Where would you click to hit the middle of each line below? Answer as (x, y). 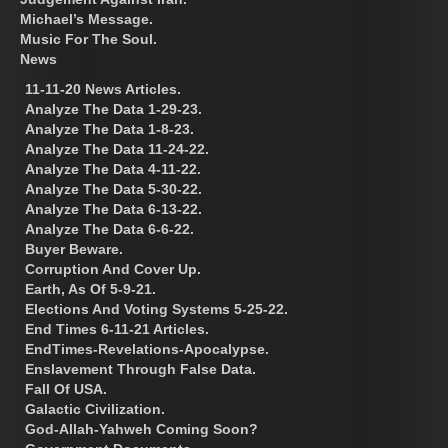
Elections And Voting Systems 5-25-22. (156, 308)
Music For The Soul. (88, 38)
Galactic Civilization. (95, 408)
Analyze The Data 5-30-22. (113, 188)
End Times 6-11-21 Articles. (117, 328)
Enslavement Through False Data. (140, 368)
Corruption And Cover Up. (113, 268)
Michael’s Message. (86, 18)
